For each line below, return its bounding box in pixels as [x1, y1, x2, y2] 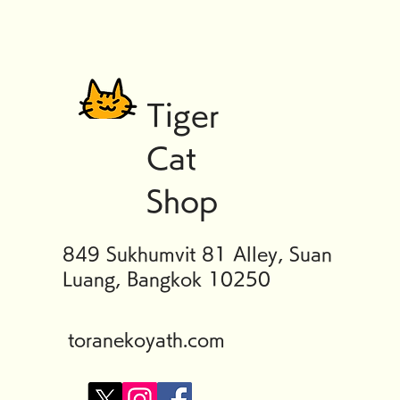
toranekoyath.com [68, 329, 226, 348]
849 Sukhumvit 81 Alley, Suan [62, 244, 333, 262]
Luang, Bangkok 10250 [62, 269, 271, 287]
